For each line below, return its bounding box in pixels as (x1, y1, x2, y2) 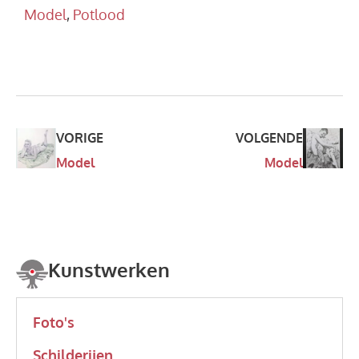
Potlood (73, 6, 125, 24)
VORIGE (56, 130, 103, 147)
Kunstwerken (48, 257, 170, 283)
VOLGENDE (236, 130, 303, 147)
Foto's (33, 313, 75, 332)
